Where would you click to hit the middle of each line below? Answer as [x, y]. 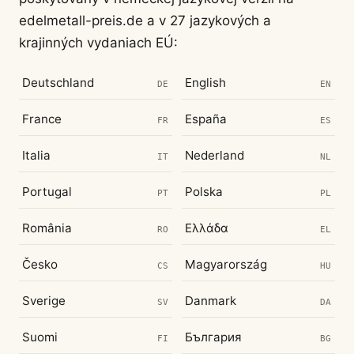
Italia [36, 156]
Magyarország [226, 265]
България [213, 337]
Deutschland [58, 83]
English [205, 83]
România [47, 228]
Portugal [47, 192]
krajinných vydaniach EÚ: [98, 43]
